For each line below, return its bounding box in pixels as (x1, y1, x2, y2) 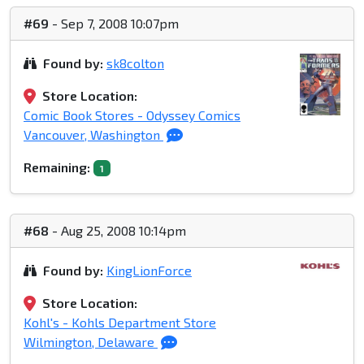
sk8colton (106, 55, 164, 71)
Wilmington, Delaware (24, 334, 158, 350)
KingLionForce (106, 262, 192, 279)
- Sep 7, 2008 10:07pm (49, 15, 179, 32)
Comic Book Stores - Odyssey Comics (24, 107, 240, 123)
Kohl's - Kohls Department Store (24, 314, 216, 331)
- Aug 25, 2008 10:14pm (49, 223, 186, 239)
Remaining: (24, 159, 90, 175)
